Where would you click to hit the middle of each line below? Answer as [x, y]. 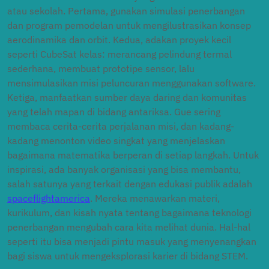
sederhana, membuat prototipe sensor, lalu [101, 68]
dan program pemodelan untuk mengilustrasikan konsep [129, 25]
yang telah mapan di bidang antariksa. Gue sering [114, 112]
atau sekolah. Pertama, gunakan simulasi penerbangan [126, 11]
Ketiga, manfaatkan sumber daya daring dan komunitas [127, 97]
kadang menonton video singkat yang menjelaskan [116, 141]
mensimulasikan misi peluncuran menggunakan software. [131, 83]
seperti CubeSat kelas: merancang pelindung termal [119, 54]
